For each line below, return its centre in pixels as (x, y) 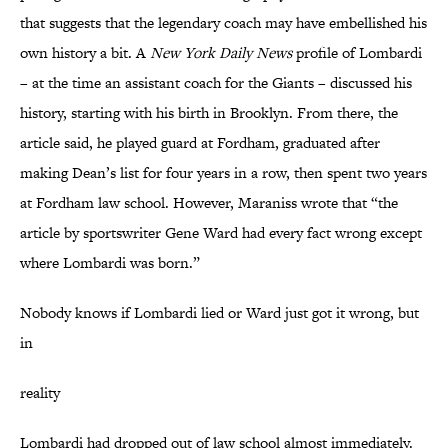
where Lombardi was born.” (110, 263)
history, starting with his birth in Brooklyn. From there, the (209, 113)
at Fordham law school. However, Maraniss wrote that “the (209, 203)
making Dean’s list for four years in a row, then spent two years (223, 173)
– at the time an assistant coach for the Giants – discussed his (216, 83)
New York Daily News (221, 53)
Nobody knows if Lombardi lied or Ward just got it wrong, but (219, 313)
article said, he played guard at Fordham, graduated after (200, 143)
